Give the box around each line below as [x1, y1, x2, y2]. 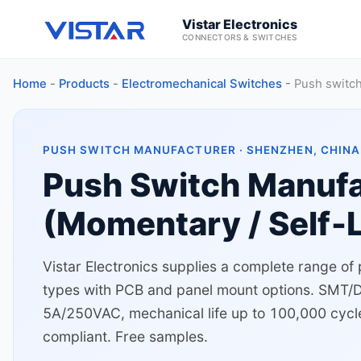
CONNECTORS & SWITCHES [182, 31, 297, 42]
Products [59, 77, 110, 91]
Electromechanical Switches [122, 77, 282, 91]
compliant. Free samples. [43, 328, 208, 345]
